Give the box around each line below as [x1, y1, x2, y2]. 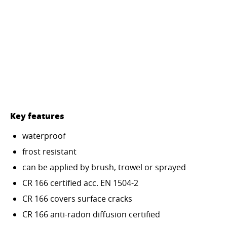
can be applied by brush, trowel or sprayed [22, 161, 186, 173]
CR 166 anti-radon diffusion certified [22, 208, 160, 220]
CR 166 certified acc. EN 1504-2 [22, 177, 138, 188]
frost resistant [22, 145, 77, 157]
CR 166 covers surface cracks [22, 193, 132, 204]
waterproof [22, 130, 65, 141]
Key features [10, 110, 64, 122]
